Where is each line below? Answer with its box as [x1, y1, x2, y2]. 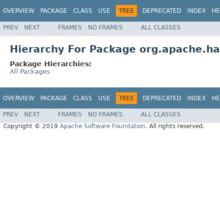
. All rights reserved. [145, 123, 205, 130]
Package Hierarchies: [10, 59, 92, 68]
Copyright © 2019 [3, 123, 60, 130]
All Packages [10, 67, 50, 75]
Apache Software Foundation [60, 123, 145, 130]
